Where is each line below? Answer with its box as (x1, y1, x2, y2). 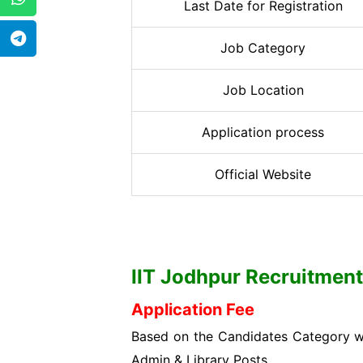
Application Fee (131, 300, 254, 320)
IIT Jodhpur (131, 265, 246, 289)
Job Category (220, 39, 305, 56)
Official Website (215, 165, 311, 182)
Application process (202, 123, 324, 140)
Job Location (222, 81, 304, 98)
